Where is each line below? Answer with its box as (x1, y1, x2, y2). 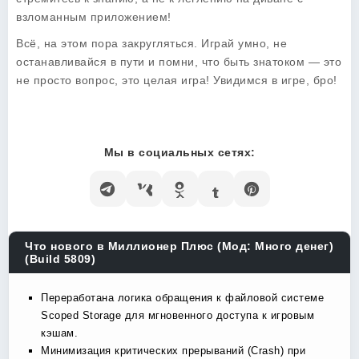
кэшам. (41, 327, 78, 339)
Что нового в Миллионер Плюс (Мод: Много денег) (25, 240, 333, 252)
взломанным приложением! (16, 10, 171, 23)
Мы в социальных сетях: (103, 146, 256, 159)
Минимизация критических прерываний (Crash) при (41, 345, 305, 357)
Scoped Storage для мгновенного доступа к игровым (41, 309, 314, 321)
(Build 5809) (25, 252, 95, 265)
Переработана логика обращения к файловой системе (41, 292, 324, 304)
